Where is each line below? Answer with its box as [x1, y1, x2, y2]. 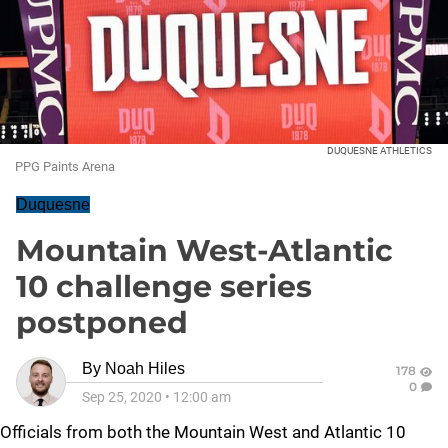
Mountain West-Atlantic [16, 232, 393, 269]
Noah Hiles [105, 360, 185, 377]
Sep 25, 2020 [82, 389, 162, 405]
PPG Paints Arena [15, 159, 115, 174]
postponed [16, 304, 188, 341]
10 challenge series [16, 268, 312, 305]
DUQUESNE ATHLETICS [327, 145, 432, 156]
